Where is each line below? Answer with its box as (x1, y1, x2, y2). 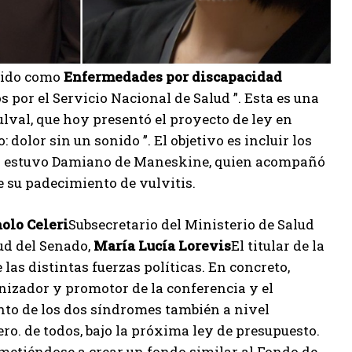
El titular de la (231, 236, 324, 255)
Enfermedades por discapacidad (64, 68, 282, 86)
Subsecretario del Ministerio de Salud (68, 215, 314, 233)
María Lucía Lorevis (93, 236, 231, 255)
